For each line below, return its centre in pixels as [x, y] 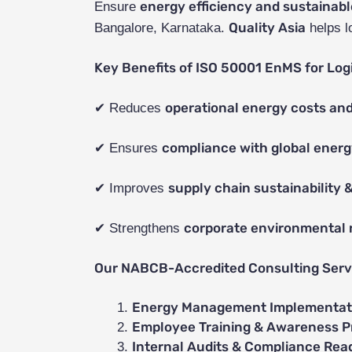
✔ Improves [131, 189]
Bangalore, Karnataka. [161, 28]
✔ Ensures [128, 148]
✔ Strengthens [139, 229]
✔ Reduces [130, 108]
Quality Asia [267, 28]
